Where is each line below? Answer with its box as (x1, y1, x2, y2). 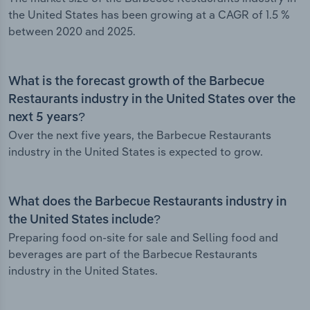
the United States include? (8, 214, 161, 227)
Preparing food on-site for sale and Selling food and (8, 230, 278, 245)
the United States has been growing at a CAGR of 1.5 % (8, 8, 290, 22)
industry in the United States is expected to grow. (8, 145, 263, 159)
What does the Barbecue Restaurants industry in (8, 196, 286, 209)
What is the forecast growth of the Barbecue (8, 75, 264, 89)
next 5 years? (8, 111, 85, 125)
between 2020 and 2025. (8, 24, 136, 39)
